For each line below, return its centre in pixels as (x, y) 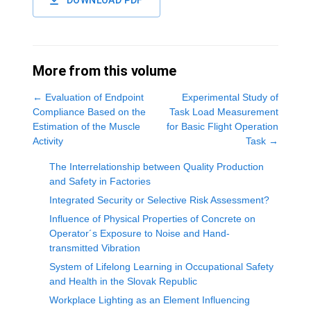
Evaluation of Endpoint (94, 97)
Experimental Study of (230, 97)
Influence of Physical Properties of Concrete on (152, 219)
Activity (48, 141)
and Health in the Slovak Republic (123, 281)
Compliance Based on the (89, 112)
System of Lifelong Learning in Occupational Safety (161, 267)
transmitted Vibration (95, 248)
